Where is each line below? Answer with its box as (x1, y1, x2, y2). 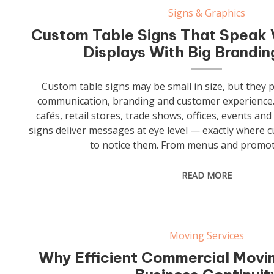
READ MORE (181, 169, 232, 181)
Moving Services (169, 229, 244, 242)
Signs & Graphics (168, 6, 245, 20)
